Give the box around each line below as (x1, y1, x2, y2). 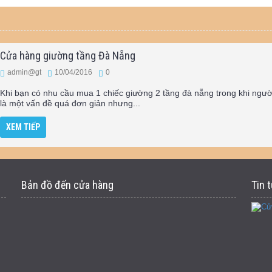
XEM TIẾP (6, 122, 40, 132)
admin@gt (7, 68, 41, 76)
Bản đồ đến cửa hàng (21, 178, 114, 191)
